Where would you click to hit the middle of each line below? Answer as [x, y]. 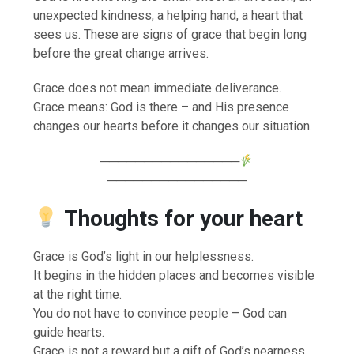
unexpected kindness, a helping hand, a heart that [168, 15]
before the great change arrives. [121, 53]
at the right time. [78, 294]
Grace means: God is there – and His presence [162, 107]
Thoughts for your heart [183, 218]
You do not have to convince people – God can [160, 313]
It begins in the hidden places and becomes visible [174, 275]
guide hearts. [69, 332]
